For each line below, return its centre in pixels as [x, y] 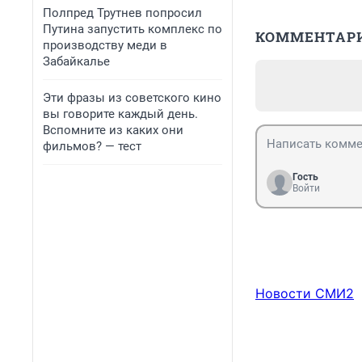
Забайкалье [76, 61]
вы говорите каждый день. [120, 114]
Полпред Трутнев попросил [122, 13]
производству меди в [105, 45]
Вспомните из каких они [113, 130]
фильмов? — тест [92, 146]
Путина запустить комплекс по [133, 29]
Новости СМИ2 [305, 294]
